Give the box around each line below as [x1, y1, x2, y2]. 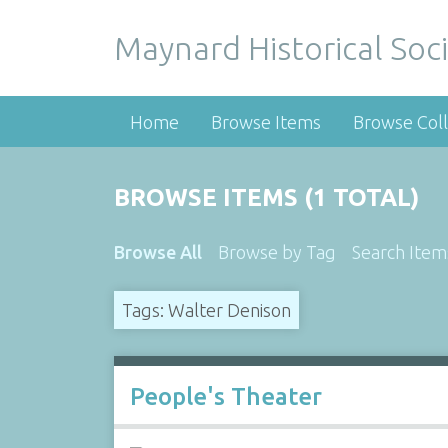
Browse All [113, 242, 202, 262]
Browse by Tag [217, 242, 336, 262]
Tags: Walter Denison [121, 299, 291, 320]
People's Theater [129, 383, 322, 410]
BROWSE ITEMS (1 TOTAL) [113, 184, 419, 211]
